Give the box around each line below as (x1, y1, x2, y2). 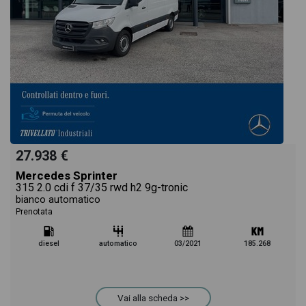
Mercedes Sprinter (16, 169, 117, 182)
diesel (38, 239, 59, 248)
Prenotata (16, 207, 53, 217)
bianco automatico (16, 194, 100, 206)
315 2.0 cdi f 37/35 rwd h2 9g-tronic (16, 181, 188, 194)
